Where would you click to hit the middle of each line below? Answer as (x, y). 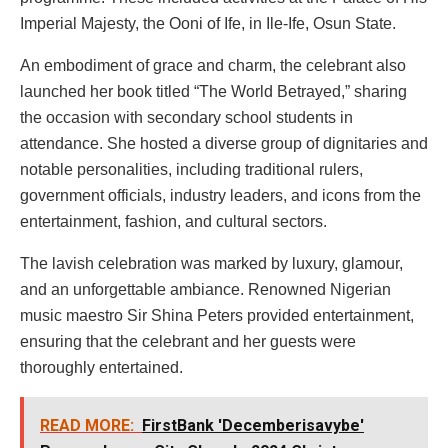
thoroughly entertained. (101, 367)
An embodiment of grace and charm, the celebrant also (213, 65)
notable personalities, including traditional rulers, (191, 169)
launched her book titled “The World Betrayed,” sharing (213, 91)
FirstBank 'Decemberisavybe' (253, 425)
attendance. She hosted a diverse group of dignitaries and (224, 143)
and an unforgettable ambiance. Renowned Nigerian (205, 289)
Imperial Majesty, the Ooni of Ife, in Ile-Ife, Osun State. (208, 23)
